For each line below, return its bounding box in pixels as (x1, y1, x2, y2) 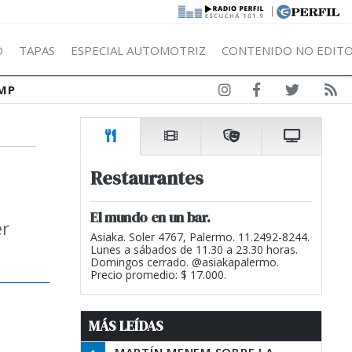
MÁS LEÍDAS (89, 317, 163, 335)
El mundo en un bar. (90, 207, 211, 227)
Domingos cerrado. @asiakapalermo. (90, 255, 279, 269)
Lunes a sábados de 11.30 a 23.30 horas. (90, 242, 298, 257)
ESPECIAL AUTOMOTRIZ (71, 42, 206, 58)
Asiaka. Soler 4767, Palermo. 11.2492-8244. (90, 229, 310, 244)
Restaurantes (90, 165, 203, 191)
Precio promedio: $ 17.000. (90, 267, 226, 282)
